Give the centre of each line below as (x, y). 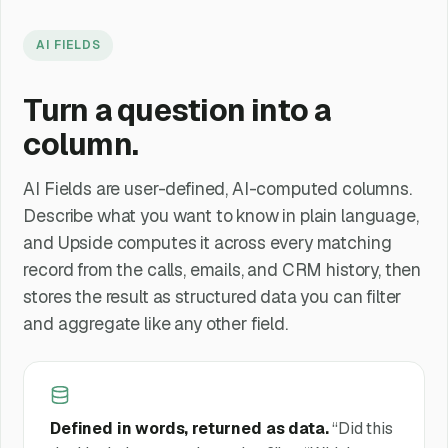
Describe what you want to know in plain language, (221, 215)
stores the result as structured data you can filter (212, 296)
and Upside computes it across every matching (207, 242)
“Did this (362, 428)
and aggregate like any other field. (155, 323)
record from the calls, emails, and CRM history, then (222, 269)
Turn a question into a (177, 110)
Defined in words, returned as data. (189, 428)
